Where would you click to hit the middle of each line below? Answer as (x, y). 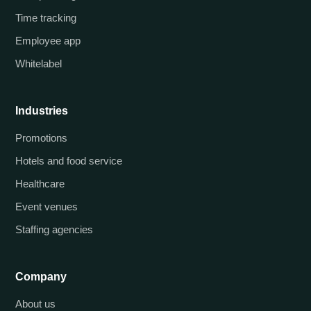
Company (41, 277)
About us (35, 304)
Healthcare (40, 184)
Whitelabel (39, 64)
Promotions (41, 138)
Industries (42, 111)
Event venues (47, 207)
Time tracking (46, 18)
